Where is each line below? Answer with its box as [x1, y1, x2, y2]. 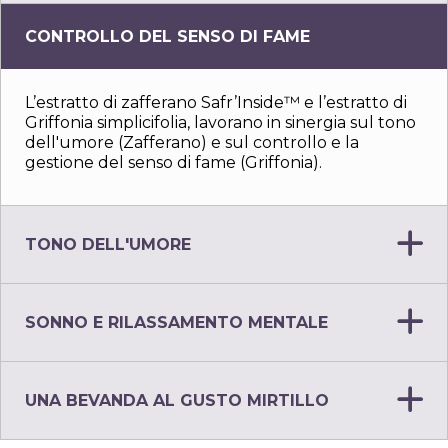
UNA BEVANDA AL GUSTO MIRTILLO [25, 391, 329, 410]
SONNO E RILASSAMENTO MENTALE [25, 313, 328, 332]
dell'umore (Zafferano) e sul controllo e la [25, 132, 359, 152]
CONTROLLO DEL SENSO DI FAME [25, 26, 310, 46]
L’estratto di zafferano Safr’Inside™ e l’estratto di [25, 92, 407, 112]
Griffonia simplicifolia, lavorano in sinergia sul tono [25, 112, 416, 132]
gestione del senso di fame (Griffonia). [25, 152, 322, 172]
